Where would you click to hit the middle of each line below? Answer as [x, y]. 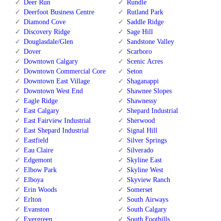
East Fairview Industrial [57, 121]
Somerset [139, 190]
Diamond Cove [45, 22]
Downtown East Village [57, 81]
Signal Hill [142, 131]
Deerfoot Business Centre [59, 12]
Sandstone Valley [150, 42]
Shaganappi [143, 81]
